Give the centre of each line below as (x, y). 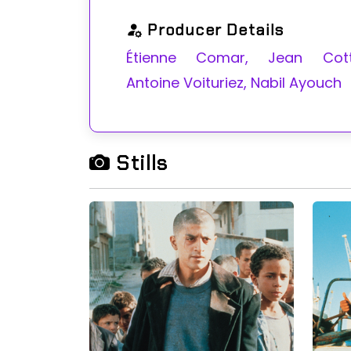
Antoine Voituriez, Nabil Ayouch (234, 83)
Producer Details (213, 30)
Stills (139, 163)
